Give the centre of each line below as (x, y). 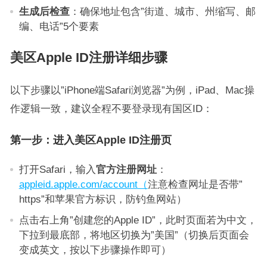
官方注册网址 (126, 169)
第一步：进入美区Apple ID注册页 (91, 140)
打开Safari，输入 (57, 169)
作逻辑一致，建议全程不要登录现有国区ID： (111, 108)
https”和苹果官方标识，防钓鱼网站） (103, 199)
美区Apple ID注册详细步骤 (89, 58)
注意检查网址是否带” (195, 184)
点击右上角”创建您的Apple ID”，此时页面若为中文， (138, 220)
